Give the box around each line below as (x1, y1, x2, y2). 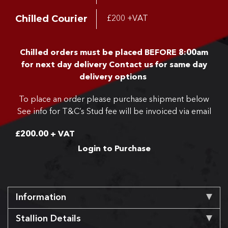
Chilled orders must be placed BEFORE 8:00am (20, 48, 208, 57)
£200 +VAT (107, 15, 148, 23)
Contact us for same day (106, 61, 207, 69)
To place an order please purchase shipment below (19, 95, 209, 104)
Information (16, 192, 66, 202)
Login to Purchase (77, 145, 151, 153)
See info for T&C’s (17, 107, 84, 116)
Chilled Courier (15, 13, 88, 24)
